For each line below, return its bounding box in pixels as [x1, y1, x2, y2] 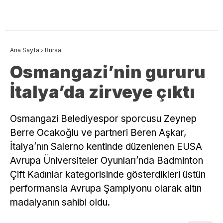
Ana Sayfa [10, 46, 39, 54]
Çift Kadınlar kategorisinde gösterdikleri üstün [10, 168, 206, 180]
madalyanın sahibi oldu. [10, 196, 110, 208]
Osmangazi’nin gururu [10, 61, 206, 82]
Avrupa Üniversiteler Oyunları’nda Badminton [10, 154, 203, 166]
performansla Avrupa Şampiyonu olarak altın [10, 182, 202, 194]
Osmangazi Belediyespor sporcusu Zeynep [10, 112, 197, 124]
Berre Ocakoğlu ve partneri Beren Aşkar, [10, 126, 186, 138]
